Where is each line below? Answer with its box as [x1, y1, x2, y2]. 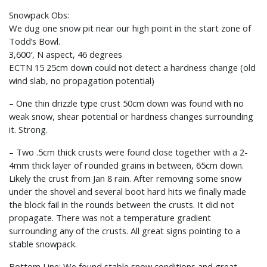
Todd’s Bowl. [9, 35, 60, 48]
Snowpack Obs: [9, 9, 69, 21]
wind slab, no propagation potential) [9, 74, 154, 87]
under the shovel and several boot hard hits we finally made [9, 185, 246, 198]
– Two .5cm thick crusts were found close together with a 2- [9, 146, 248, 159]
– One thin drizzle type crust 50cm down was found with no [9, 97, 244, 110]
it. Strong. [9, 123, 48, 136]
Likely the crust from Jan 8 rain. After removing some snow [9, 172, 241, 185]
